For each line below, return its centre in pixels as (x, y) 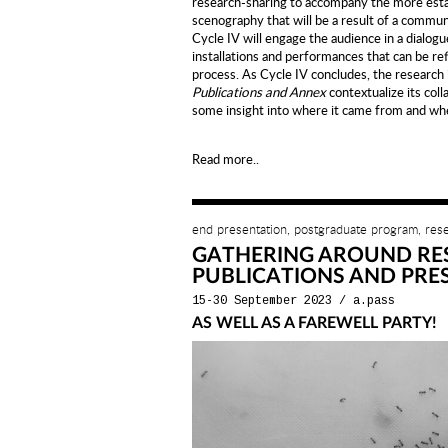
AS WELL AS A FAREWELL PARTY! (314, 323)
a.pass (374, 301)
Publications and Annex (259, 91)
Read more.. (225, 158)
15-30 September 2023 (262, 301)
